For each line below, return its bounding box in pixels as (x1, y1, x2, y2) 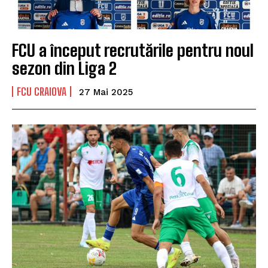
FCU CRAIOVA (17, 84, 66, 98)
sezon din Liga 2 (12, 57, 117, 78)
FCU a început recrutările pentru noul (12, 39, 254, 60)
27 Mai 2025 (79, 86, 133, 98)
